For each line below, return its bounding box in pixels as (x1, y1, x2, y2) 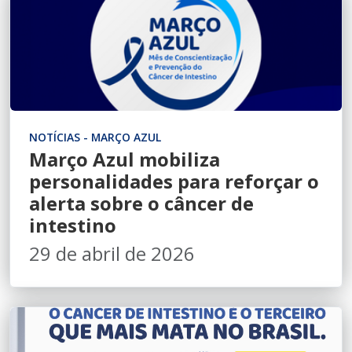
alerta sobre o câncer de (29, 190, 254, 216)
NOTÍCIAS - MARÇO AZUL (29, 130, 161, 145)
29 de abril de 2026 (29, 240, 195, 266)
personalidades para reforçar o (29, 168, 319, 194)
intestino (29, 212, 116, 238)
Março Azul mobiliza (29, 146, 220, 172)
